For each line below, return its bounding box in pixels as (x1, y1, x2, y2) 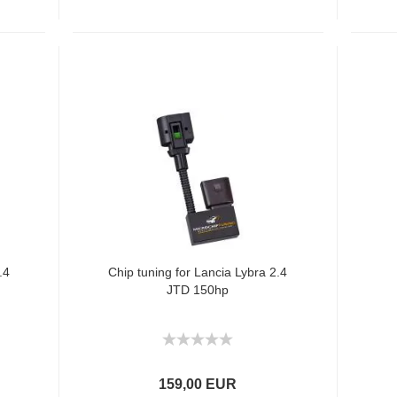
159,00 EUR (159, 377, 237, 392)
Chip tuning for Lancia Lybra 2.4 (108, 265, 288, 279)
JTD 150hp (167, 283, 230, 297)
